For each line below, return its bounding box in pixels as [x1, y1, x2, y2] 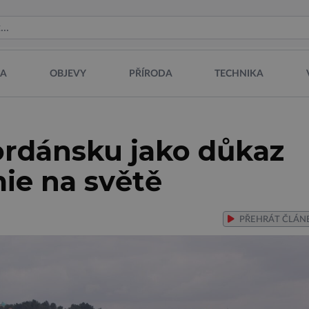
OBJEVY [49, 68, 86, 79]
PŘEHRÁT [237, 215, 280, 223]
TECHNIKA [215, 68, 264, 79]
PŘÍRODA [128, 68, 172, 79]
